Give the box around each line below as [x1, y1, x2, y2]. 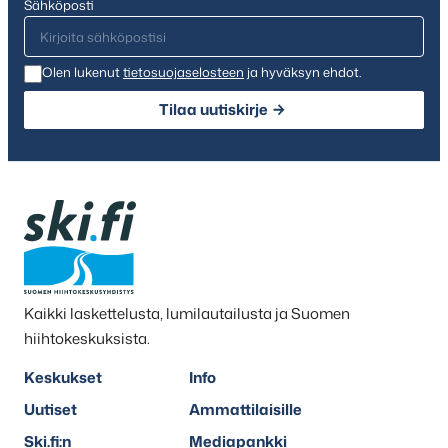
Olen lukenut [42, 62, 123, 81]
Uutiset [24, 399, 77, 421]
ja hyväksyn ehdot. [244, 62, 361, 81]
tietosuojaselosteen [123, 62, 244, 81]
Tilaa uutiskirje [159, 98, 269, 120]
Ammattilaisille [188, 399, 302, 421]
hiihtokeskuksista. [24, 327, 150, 349]
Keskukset [24, 367, 102, 389]
